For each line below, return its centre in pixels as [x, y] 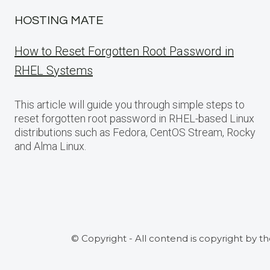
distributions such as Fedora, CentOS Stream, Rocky [135, 132]
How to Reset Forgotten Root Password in [124, 51]
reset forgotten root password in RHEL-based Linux [134, 118]
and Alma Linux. [50, 146]
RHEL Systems [54, 71]
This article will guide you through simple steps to [130, 105]
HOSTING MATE [59, 20]
